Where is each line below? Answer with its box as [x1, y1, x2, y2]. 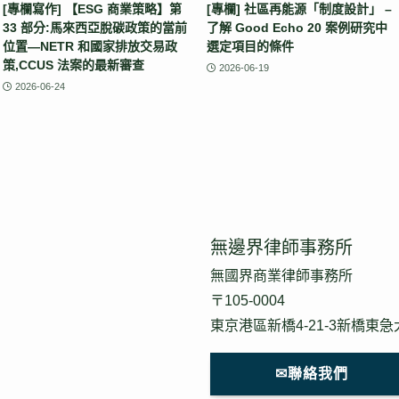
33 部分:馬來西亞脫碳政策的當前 [3, 20, 187, 36]
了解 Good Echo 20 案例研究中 [207, 20, 387, 36]
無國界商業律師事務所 [210, 267, 353, 283]
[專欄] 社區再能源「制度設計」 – [207, 2, 392, 17]
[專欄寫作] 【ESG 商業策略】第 [3, 2, 182, 17]
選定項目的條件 [207, 39, 294, 54]
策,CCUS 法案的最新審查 [3, 58, 144, 73]
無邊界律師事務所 [210, 237, 353, 257]
